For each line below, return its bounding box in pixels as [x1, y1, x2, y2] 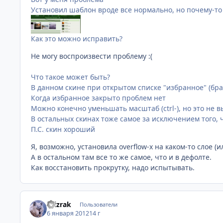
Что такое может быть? [31, 72, 110, 82]
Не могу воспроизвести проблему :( [31, 51, 152, 61]
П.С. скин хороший [31, 124, 95, 134]
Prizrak [47, 199, 72, 209]
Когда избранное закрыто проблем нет [31, 93, 166, 103]
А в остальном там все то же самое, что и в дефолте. [31, 152, 212, 162]
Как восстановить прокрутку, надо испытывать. [31, 162, 195, 172]
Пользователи [79, 200, 117, 208]
